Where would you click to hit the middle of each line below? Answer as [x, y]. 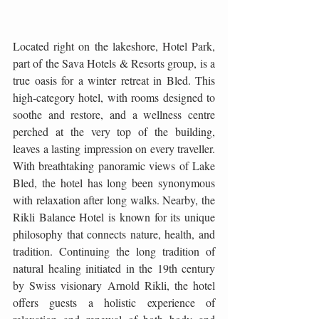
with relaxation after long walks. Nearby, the [114, 200]
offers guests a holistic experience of [114, 302]
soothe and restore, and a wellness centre [114, 114]
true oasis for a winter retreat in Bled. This [114, 80]
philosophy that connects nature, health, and [114, 234]
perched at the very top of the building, [114, 131]
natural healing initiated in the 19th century [114, 268]
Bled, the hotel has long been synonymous [114, 183]
